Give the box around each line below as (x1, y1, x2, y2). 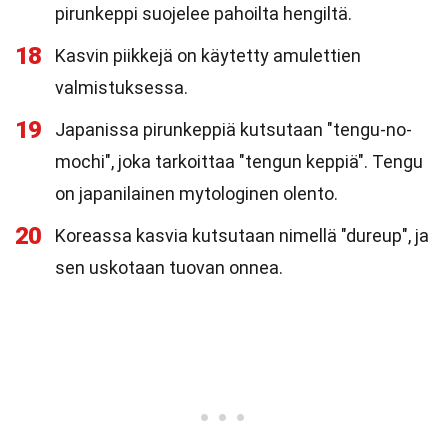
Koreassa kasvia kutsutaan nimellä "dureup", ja (55, 225, 429, 246)
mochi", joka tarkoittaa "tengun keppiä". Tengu (55, 151, 423, 172)
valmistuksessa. (55, 77, 188, 98)
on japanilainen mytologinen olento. (55, 183, 338, 204)
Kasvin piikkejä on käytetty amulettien (55, 45, 361, 66)
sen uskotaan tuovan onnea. (55, 257, 283, 278)
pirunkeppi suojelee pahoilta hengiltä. (55, 3, 352, 24)
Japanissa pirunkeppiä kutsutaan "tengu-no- (55, 119, 412, 140)
